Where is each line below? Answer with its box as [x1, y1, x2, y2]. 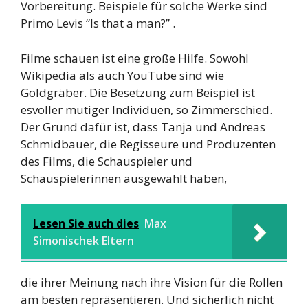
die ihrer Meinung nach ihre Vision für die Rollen [21, 274, 283, 291]
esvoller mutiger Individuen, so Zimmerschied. [21, 101, 272, 118]
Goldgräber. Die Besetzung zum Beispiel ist [21, 84, 255, 100]
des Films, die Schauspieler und [21, 153, 192, 169]
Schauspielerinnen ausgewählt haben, [21, 170, 227, 186]
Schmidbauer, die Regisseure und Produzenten [21, 135, 276, 152]
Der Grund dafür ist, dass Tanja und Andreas [21, 118, 265, 135]
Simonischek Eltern [33, 233, 134, 249]
